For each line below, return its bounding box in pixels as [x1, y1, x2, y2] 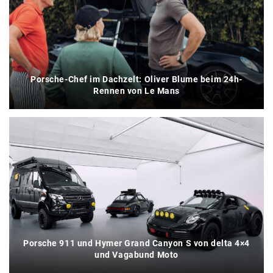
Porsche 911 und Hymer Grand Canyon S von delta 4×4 [23, 238, 250, 249]
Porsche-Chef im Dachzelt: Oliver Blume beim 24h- [30, 74, 243, 85]
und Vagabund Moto [94, 250, 179, 260]
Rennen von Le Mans [93, 86, 180, 96]
